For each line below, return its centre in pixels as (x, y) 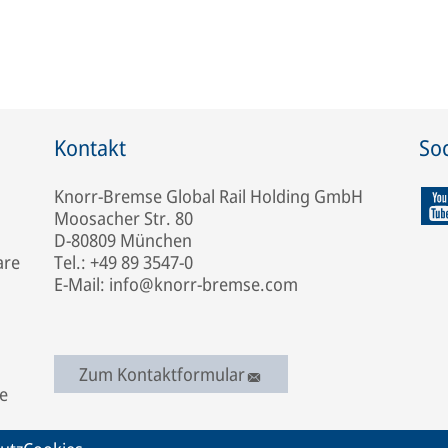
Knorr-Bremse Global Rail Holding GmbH (208, 196)
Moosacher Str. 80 (123, 218)
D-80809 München (123, 240)
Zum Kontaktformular (162, 374)
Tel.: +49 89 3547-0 (123, 262)
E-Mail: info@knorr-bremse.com (176, 284)
